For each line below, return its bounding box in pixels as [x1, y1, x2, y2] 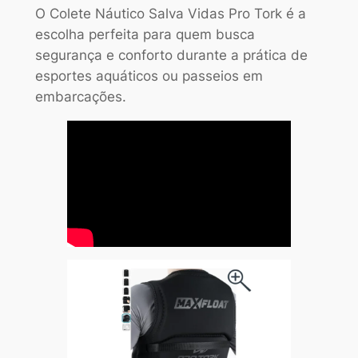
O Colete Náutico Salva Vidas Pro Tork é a [34, 5, 306, 22]
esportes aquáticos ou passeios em [34, 67, 263, 84]
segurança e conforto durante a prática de [34, 46, 308, 63]
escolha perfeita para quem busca [34, 26, 255, 42]
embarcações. [34, 88, 126, 105]
